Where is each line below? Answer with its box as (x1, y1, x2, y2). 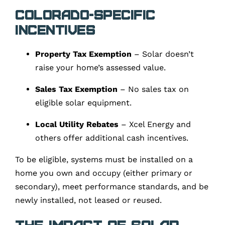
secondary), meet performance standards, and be (15, 181, 208, 191)
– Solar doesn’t (132, 49, 194, 59)
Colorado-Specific (15, 7, 155, 22)
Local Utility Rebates (35, 119, 119, 129)
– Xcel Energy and (119, 119, 191, 129)
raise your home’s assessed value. (35, 62, 166, 72)
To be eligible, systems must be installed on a (15, 154, 193, 164)
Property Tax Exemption (35, 49, 132, 59)
